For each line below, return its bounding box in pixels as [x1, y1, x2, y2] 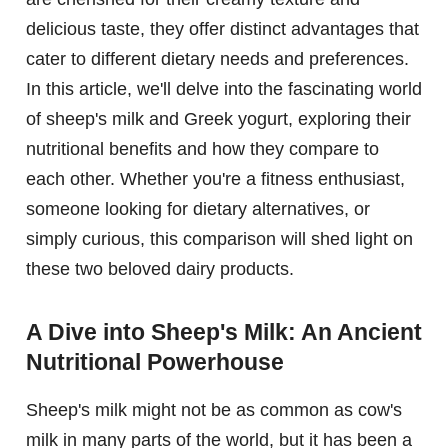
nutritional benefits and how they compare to [26, 139, 379, 160]
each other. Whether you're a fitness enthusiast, [26, 169, 405, 190]
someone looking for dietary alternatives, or [26, 199, 370, 220]
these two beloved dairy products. [26, 259, 294, 280]
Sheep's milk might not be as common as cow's [26, 400, 402, 421]
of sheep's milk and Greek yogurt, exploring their [26, 109, 411, 130]
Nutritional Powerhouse [26, 349, 284, 376]
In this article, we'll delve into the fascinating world [26, 79, 422, 100]
